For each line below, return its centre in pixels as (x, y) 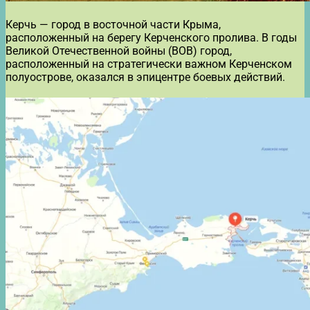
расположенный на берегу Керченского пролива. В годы (151, 37)
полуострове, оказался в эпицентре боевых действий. (145, 77)
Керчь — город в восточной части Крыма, (113, 24)
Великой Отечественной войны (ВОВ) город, (119, 51)
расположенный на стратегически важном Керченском (149, 64)
